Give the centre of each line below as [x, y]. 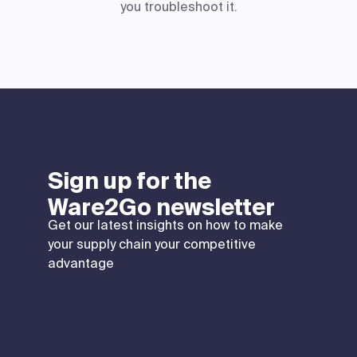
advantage [81, 263]
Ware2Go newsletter [161, 207]
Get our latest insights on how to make [165, 225]
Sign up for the [129, 181]
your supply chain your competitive [152, 244]
